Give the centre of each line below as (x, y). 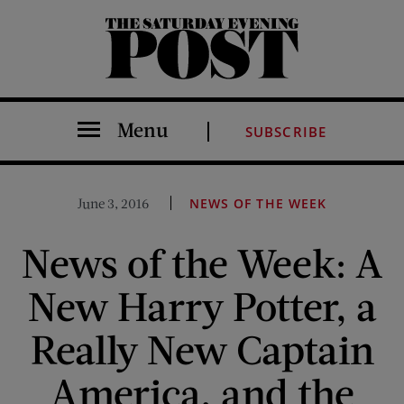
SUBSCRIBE (286, 132)
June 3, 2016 (114, 203)
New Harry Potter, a (202, 305)
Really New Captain (202, 349)
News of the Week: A (202, 262)
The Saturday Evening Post (118, 78)
